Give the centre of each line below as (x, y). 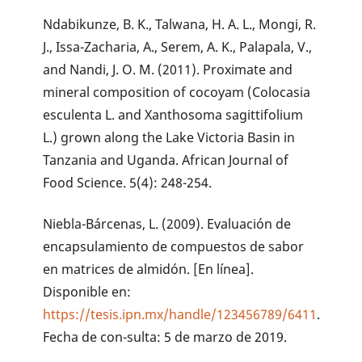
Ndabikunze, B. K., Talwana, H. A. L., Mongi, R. (180, 24)
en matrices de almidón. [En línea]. (149, 269)
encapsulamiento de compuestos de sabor (174, 246)
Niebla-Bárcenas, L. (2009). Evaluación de (167, 223)
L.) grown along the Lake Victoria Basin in (169, 137)
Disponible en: (87, 291)
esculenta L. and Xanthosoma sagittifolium (173, 114)
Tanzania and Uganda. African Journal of (166, 160)
